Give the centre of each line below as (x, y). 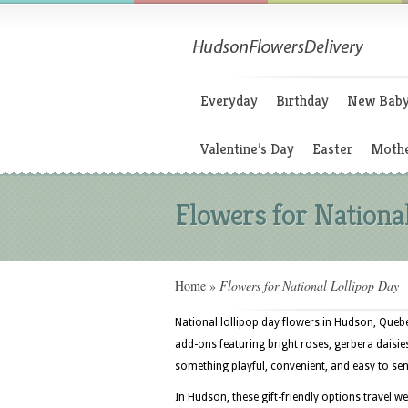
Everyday (229, 101)
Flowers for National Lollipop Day (307, 286)
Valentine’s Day (247, 149)
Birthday (302, 101)
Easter (332, 149)
